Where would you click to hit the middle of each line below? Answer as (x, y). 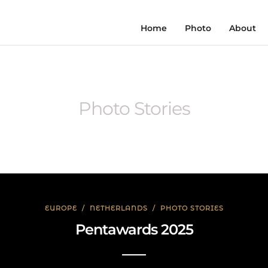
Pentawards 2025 (134, 229)
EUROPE (61, 208)
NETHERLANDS (118, 208)
